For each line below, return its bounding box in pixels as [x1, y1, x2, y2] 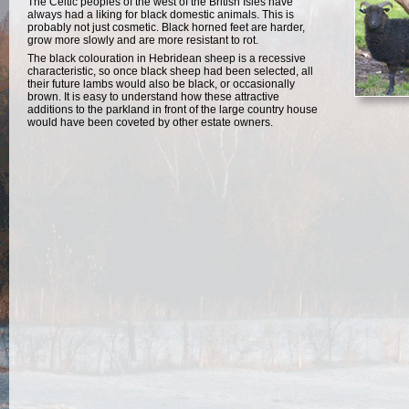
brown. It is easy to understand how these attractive [27, 90, 279, 103]
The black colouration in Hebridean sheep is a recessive [27, 52, 306, 65]
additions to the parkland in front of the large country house [27, 103, 318, 116]
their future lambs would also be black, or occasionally [27, 78, 295, 90]
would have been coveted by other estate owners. [27, 116, 273, 129]
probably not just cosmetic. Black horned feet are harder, [27, 21, 305, 34]
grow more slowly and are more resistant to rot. [27, 34, 258, 47]
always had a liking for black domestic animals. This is [27, 8, 294, 21]
